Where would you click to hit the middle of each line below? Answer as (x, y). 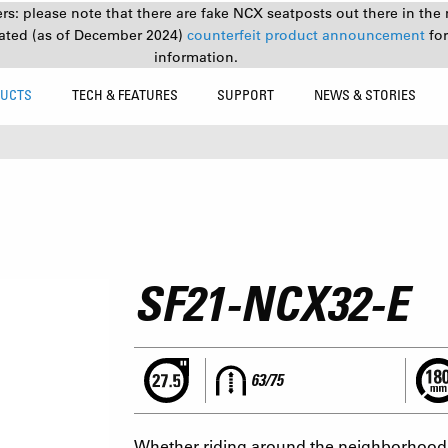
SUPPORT (246, 94)
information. (196, 57)
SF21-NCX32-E (271, 303)
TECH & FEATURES (124, 94)
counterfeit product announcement (307, 35)
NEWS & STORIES (365, 94)
